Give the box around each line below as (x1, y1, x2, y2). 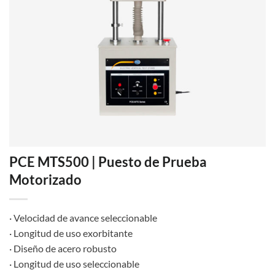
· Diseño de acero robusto (9, 242, 117, 255)
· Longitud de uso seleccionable (9, 258, 139, 270)
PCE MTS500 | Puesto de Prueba (9, 153, 207, 171)
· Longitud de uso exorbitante (9, 227, 133, 239)
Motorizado (9, 171, 82, 188)
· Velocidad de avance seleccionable (9, 212, 157, 224)
